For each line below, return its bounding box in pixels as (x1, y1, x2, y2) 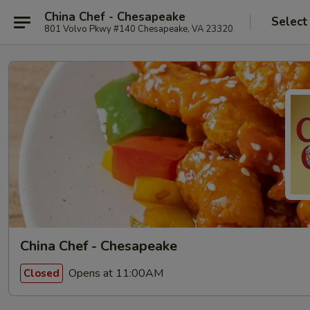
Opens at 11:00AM (66, 265, 163, 281)
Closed (24, 266, 60, 280)
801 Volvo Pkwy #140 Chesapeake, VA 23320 (44, 22, 233, 35)
